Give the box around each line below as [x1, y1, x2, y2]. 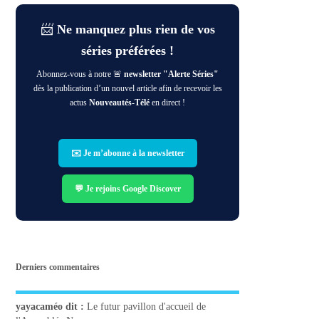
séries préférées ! [81, 43, 174, 58]
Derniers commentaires [16, 261, 100, 272]
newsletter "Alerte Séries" [124, 69, 219, 80]
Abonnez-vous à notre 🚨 [36, 69, 125, 80]
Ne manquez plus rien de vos [56, 22, 215, 37]
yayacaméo [16, 301, 63, 313]
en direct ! [150, 98, 186, 108]
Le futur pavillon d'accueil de [87, 301, 206, 313]
